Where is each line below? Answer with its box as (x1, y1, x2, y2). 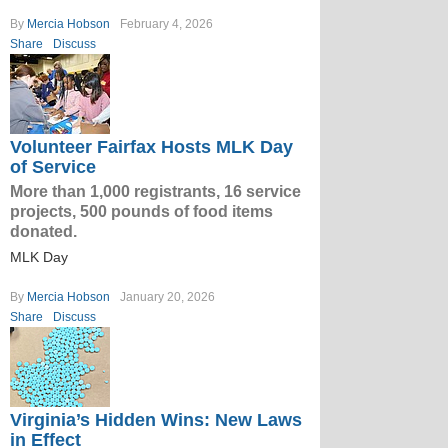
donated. (10, 223, 77, 240)
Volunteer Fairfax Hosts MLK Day (10, 137, 293, 157)
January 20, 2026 (120, 290, 215, 304)
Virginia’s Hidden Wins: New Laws (10, 410, 302, 430)
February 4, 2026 (120, 17, 213, 31)
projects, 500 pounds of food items (10, 203, 273, 220)
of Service (10, 157, 96, 177)
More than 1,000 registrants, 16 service (10, 183, 301, 200)
